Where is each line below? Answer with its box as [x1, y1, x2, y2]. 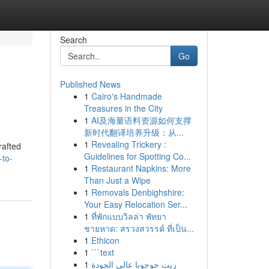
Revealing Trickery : [91, 138, 166, 150]
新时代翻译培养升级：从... [83, 126, 184, 138]
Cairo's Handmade [91, 90, 162, 102]
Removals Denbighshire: [91, 186, 184, 198]
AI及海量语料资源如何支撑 [91, 114, 192, 126]
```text [91, 246, 114, 258]
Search [59, 34, 87, 46]
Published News [59, 78, 121, 90]
